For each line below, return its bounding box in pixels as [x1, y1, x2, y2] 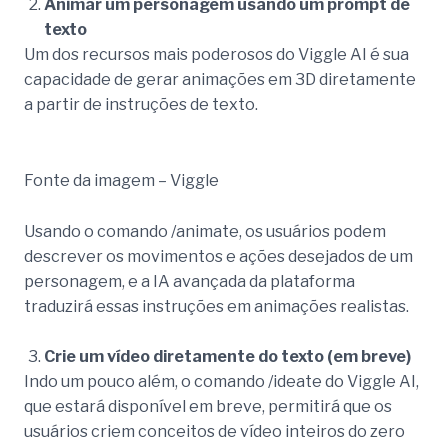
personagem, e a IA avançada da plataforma [24, 271, 355, 291]
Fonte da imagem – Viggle [24, 171, 219, 191]
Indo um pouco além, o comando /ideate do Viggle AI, [24, 372, 419, 392]
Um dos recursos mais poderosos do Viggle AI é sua [24, 45, 409, 65]
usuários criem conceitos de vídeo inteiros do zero [24, 422, 405, 442]
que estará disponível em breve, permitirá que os [24, 397, 392, 417]
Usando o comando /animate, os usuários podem [24, 221, 386, 241]
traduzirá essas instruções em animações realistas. [24, 296, 409, 316]
